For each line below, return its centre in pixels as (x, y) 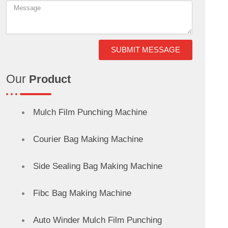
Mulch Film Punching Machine (90, 112)
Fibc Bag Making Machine (82, 193)
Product (50, 79)
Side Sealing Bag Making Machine (97, 166)
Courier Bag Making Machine (88, 139)
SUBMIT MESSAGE (146, 50)
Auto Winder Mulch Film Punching (97, 220)
